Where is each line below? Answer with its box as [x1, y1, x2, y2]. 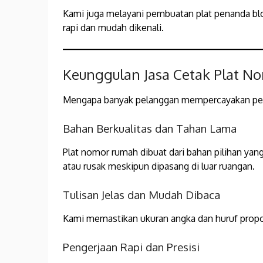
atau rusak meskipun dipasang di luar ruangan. [63, 160, 255, 173]
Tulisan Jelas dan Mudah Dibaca [63, 188, 220, 202]
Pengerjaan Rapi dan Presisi [63, 240, 200, 254]
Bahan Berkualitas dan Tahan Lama [63, 122, 237, 136]
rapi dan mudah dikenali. [63, 22, 164, 34]
